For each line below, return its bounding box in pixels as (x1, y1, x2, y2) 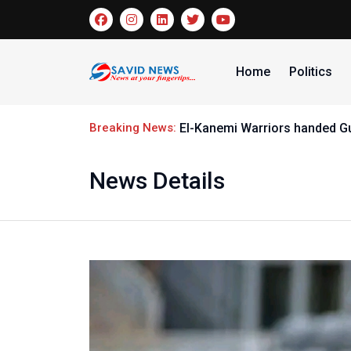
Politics (288, 64, 332, 79)
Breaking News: (89, 121, 179, 135)
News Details (89, 167, 225, 194)
